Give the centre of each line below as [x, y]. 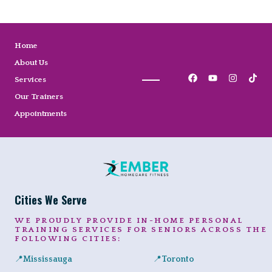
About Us [31, 63]
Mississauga [48, 260]
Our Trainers [39, 97]
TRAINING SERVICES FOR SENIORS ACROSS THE [141, 230]
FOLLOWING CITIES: [68, 239]
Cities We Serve [51, 200]
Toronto [178, 260]
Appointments [41, 114]
